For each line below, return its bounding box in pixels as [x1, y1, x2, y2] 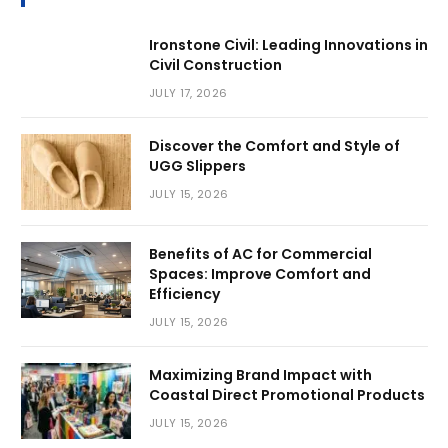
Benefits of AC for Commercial [149, 243, 372, 264]
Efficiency [149, 283, 220, 304]
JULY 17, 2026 [149, 84, 228, 101]
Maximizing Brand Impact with [149, 364, 372, 385]
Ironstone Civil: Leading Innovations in [149, 34, 428, 55]
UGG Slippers [149, 155, 246, 176]
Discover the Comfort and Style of [149, 135, 400, 156]
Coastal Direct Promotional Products [149, 384, 425, 405]
